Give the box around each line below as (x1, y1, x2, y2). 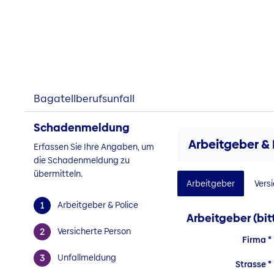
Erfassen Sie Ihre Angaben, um (34, 141, 154, 153)
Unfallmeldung (57, 251, 116, 264)
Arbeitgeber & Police (57, 198, 138, 211)
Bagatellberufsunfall (34, 91, 135, 106)
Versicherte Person (57, 224, 131, 237)
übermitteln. (34, 168, 83, 180)
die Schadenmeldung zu (34, 154, 130, 166)
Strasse (235, 258, 266, 271)
